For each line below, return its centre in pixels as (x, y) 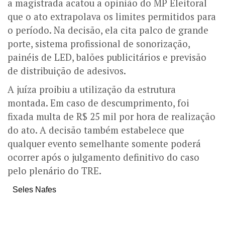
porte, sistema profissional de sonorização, (99, 44)
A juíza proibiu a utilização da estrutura (92, 90)
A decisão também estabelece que (112, 130)
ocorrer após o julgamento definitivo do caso (103, 157)
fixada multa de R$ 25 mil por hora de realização (111, 117)
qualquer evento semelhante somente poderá (104, 144)
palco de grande (174, 30)
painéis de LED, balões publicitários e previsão (107, 58)
